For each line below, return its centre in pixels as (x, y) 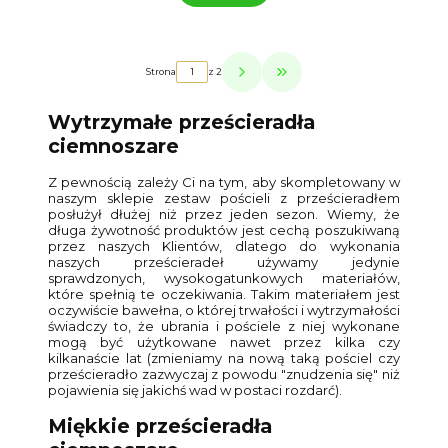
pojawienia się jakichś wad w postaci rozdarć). (195, 389)
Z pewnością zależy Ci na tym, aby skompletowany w (224, 181)
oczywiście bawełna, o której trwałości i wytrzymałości (224, 309)
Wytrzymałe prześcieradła (181, 121)
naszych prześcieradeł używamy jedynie (224, 261)
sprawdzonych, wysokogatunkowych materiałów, (224, 277)
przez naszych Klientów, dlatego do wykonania (224, 245)
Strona (161, 72)
